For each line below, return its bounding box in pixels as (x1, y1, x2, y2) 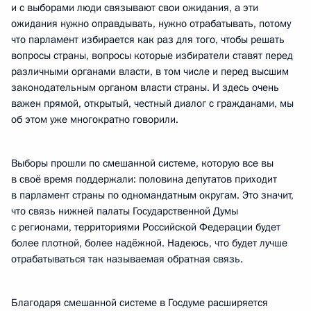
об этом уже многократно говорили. (11, 112, 178, 126)
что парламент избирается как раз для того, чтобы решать (11, 33, 285, 47)
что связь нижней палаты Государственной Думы (11, 204, 238, 218)
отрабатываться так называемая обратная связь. (11, 252, 243, 266)
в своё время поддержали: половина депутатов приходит (11, 172, 277, 186)
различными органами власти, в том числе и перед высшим (11, 65, 289, 78)
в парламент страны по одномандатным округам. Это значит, (11, 188, 294, 202)
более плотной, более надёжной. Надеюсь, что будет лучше (11, 236, 287, 250)
